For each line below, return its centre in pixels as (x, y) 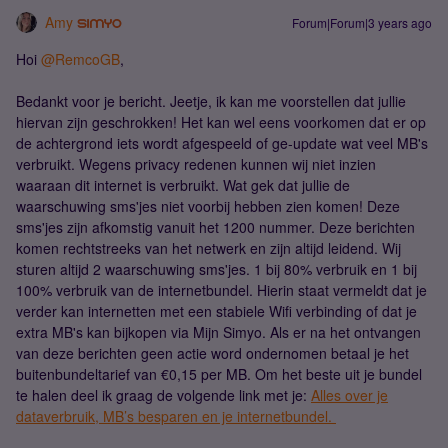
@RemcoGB (80, 59)
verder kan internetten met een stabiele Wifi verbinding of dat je (216, 311)
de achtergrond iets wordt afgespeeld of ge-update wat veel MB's (222, 143)
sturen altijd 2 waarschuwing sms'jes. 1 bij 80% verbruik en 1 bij (216, 269)
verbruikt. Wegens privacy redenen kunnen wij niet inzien (196, 164)
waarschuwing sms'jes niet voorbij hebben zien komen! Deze (208, 206)
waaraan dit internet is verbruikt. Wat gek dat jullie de (183, 185)
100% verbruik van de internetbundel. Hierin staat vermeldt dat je (221, 290)
